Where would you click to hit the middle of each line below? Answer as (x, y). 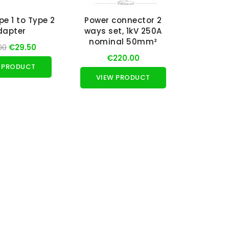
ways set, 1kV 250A (123, 31)
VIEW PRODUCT (123, 78)
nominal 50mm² (123, 42)
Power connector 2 (123, 20)
